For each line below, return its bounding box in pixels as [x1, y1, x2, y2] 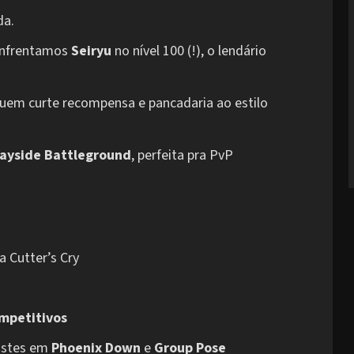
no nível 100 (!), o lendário [111, 41, 266, 62]
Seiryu [71, 41, 111, 62]
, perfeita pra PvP [131, 145, 233, 166]
